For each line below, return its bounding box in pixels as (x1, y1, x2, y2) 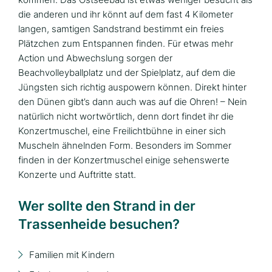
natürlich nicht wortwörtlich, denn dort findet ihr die (18, 110, 234, 122)
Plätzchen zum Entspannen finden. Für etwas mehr (18, 37, 233, 49)
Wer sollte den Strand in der (18, 197, 195, 214)
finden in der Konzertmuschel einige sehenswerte (18, 154, 229, 166)
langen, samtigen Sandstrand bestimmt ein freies (18, 22, 224, 35)
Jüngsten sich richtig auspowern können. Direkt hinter (18, 81, 246, 93)
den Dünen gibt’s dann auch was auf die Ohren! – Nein (18, 95, 247, 107)
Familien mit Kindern (29, 248, 115, 260)
